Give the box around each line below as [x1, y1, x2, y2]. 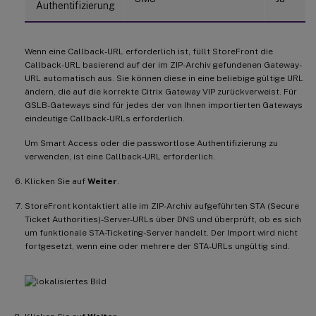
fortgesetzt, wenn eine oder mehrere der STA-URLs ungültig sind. [25, 241, 290, 251]
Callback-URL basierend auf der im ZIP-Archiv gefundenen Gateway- [25, 59, 302, 70]
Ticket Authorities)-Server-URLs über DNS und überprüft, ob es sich [25, 214, 301, 224]
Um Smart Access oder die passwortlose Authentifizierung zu [25, 138, 278, 148]
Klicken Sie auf [25, 176, 87, 186]
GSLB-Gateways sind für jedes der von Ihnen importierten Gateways [25, 99, 303, 110]
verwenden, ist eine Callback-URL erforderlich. [25, 151, 215, 162]
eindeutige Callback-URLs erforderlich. [25, 113, 185, 123]
